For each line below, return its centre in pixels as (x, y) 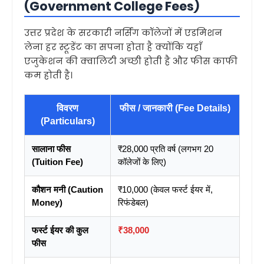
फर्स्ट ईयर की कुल (60, 230)
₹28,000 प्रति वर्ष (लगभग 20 (166, 149)
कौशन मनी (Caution (67, 189)
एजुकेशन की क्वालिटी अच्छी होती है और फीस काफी (131, 61)
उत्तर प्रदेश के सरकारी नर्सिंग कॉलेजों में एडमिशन (123, 33)
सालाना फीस (51, 149)
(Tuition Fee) (57, 162)
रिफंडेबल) (133, 202)
